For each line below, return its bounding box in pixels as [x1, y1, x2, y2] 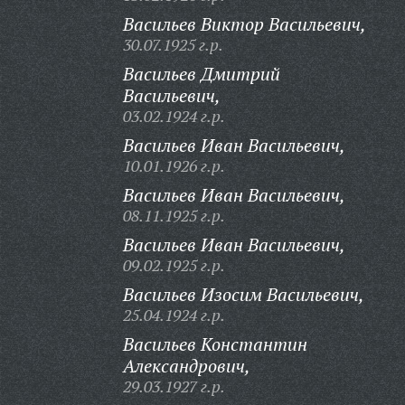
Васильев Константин [122, 332, 307, 356]
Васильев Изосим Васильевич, [122, 282, 364, 306]
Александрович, [122, 353, 250, 378]
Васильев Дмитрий [122, 61, 280, 86]
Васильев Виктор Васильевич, [122, 12, 366, 36]
